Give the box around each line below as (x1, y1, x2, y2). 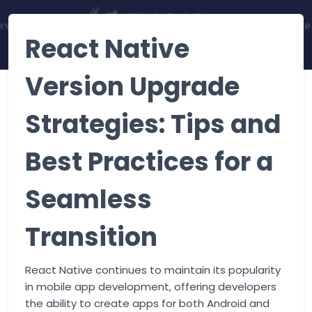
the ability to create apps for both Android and (25, 296, 270, 311)
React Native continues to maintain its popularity (25, 263, 281, 277)
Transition (25, 219, 157, 255)
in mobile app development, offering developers (25, 279, 276, 294)
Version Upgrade (25, 69, 240, 104)
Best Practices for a (25, 144, 273, 180)
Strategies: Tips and (25, 107, 281, 142)
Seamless (25, 182, 152, 217)
